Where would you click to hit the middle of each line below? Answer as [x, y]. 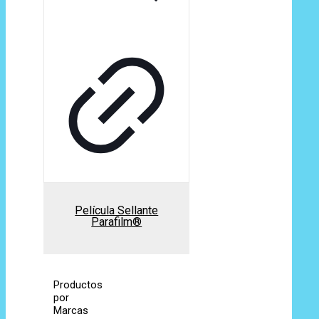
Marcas [71, 310]
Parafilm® [117, 221]
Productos [78, 284]
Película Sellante [117, 210]
